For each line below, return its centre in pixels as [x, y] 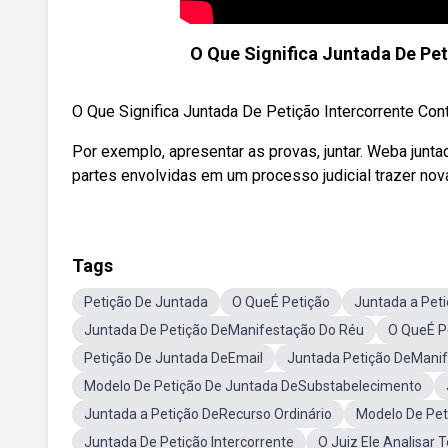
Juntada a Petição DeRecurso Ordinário [208, 414]
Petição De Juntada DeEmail [173, 358]
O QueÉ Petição [281, 302]
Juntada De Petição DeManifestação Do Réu [224, 330]
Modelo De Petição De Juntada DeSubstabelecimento [253, 386]
